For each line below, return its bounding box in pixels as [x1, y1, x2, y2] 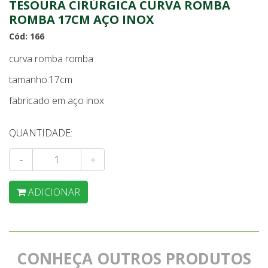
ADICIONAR [28, 185, 80, 199]
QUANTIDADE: [9, 126, 72, 139]
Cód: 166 [9, 31, 44, 42]
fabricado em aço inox [9, 94, 104, 107]
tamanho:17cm [9, 73, 72, 86]
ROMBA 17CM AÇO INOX [9, 11, 154, 28]
